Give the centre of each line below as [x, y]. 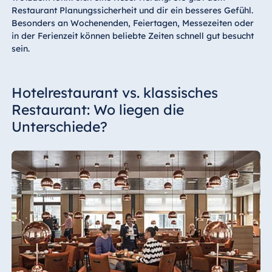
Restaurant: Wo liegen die [97, 109]
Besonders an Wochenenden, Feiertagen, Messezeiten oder [132, 23]
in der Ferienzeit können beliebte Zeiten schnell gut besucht [132, 36]
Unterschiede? [59, 126]
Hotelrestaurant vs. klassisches [114, 92]
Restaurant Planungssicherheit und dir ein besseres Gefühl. [132, 10]
